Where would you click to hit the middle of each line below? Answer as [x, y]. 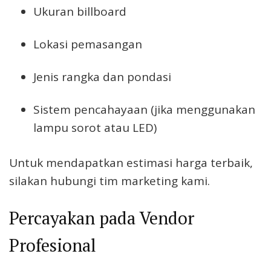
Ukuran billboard [80, 12]
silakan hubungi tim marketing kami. [109, 181]
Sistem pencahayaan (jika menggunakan [144, 109]
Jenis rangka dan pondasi [102, 77]
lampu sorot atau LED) [95, 127]
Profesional [53, 245]
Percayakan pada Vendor [102, 217]
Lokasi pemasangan [88, 44]
